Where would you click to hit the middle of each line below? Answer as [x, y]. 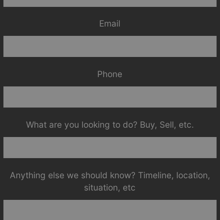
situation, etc [110, 188]
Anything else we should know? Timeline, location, [110, 175]
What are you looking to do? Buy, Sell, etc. [110, 125]
